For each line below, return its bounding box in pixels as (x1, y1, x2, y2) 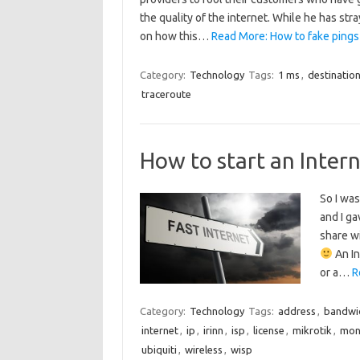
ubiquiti (141, 344, 177, 355)
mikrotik (292, 325, 332, 336)
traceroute (141, 88, 191, 100)
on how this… (139, 30, 211, 43)
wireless (184, 344, 223, 355)
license (252, 325, 284, 336)
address (277, 305, 316, 317)
